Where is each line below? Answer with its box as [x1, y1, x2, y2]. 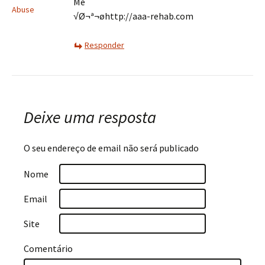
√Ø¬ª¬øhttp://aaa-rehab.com [73, 10, 193, 22]
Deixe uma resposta [24, 106, 156, 128]
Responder [85, 40, 124, 50]
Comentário [24, 243, 73, 254]
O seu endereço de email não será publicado [24, 142, 199, 154]
